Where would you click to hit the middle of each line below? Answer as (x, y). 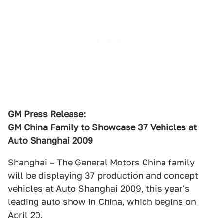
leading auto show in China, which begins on (102, 202)
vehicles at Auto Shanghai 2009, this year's (99, 189)
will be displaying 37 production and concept (103, 175)
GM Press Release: (47, 114)
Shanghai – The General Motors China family (101, 162)
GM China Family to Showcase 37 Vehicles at (102, 127)
